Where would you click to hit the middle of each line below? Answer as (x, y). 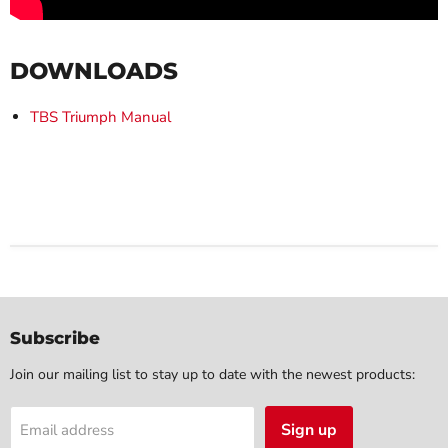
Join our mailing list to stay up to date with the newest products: (212, 374)
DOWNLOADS (94, 70)
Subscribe (55, 337)
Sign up (309, 429)
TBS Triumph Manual (100, 116)
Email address (67, 429)
